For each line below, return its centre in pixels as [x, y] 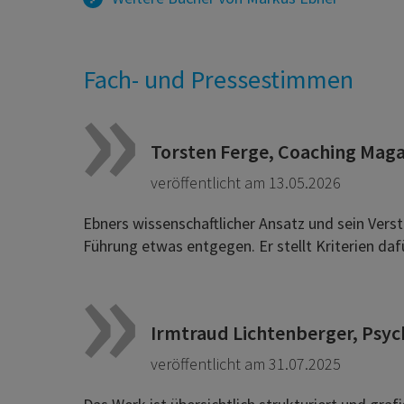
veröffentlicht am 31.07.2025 [246, 363]
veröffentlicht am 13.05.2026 [246, 182]
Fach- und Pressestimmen [218, 79]
